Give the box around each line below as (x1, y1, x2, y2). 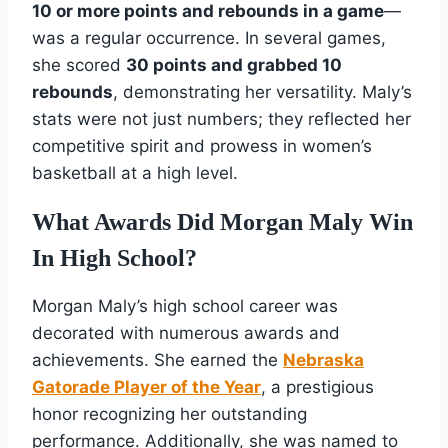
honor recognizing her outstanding (32, 403, 307, 424)
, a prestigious (261, 376, 374, 397)
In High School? (32, 244, 197, 271)
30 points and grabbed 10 (126, 54, 342, 75)
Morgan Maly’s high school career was (32, 295, 338, 316)
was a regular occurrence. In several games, (32, 27, 386, 48)
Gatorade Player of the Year (32, 376, 261, 397)
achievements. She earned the (32, 349, 283, 370)
